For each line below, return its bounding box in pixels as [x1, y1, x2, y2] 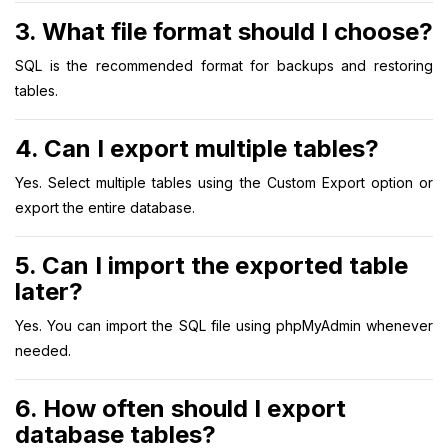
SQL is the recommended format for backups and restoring [15, 56, 433, 74]
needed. [15, 341, 71, 359]
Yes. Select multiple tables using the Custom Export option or [15, 173, 433, 191]
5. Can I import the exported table [15, 250, 408, 280]
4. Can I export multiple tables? [15, 133, 379, 163]
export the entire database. [15, 198, 195, 216]
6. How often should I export [15, 393, 346, 423]
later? [15, 276, 83, 306]
